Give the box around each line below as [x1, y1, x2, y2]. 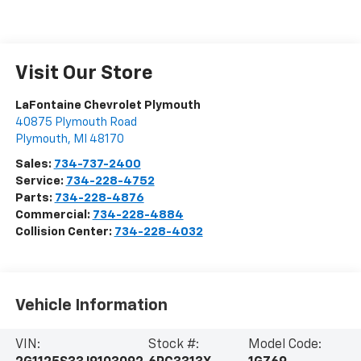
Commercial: [15, 209, 93, 222]
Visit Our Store [15, 64, 153, 84]
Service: [15, 175, 66, 188]
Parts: [15, 192, 55, 205]
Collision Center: [15, 226, 114, 239]
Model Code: [247, 338, 322, 352]
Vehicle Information [15, 297, 168, 313]
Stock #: [147, 338, 199, 352]
